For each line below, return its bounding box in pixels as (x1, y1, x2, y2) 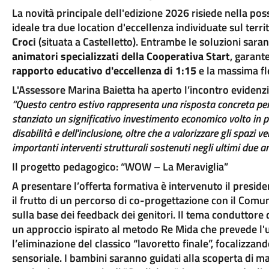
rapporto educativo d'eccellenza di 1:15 (11, 62, 196, 79)
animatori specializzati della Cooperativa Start (11, 48, 230, 64)
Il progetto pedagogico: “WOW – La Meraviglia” (11, 159, 228, 175)
